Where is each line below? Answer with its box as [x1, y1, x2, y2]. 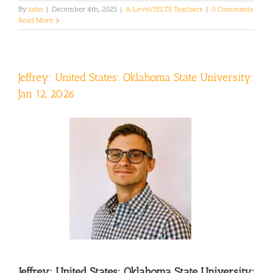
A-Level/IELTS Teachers [126, 4, 203, 15]
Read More [18, 15, 53, 26]
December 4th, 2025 [52, 4, 117, 15]
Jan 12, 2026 [18, 87, 75, 101]
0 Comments [211, 4, 253, 15]
